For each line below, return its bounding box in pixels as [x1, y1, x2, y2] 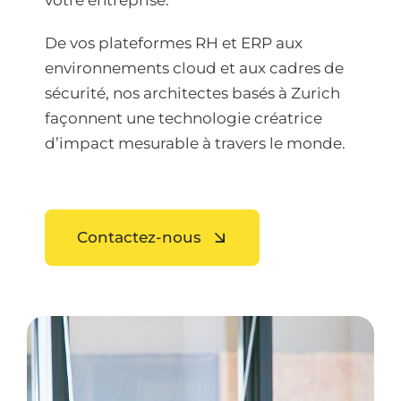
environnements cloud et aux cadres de [45, 59, 344, 78]
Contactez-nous [77, 228, 201, 247]
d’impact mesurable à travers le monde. [45, 134, 346, 153]
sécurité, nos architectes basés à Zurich [45, 84, 340, 103]
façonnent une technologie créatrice [45, 109, 322, 128]
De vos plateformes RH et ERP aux [45, 34, 303, 53]
